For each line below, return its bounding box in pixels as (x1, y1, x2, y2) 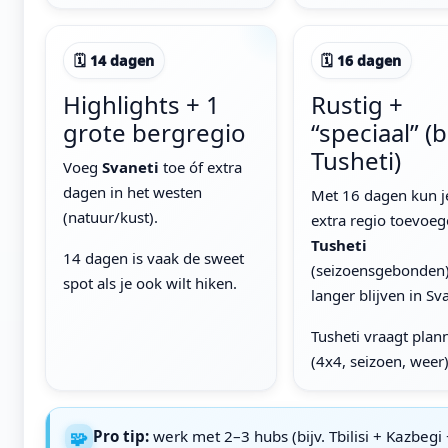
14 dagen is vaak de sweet (63, 247, 245, 268)
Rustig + (310, 87, 403, 121)
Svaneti (102, 156, 160, 177)
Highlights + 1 (63, 87, 221, 121)
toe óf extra (159, 156, 243, 177)
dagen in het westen (63, 181, 203, 202)
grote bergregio (63, 115, 247, 149)
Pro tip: (92, 425, 149, 446)
